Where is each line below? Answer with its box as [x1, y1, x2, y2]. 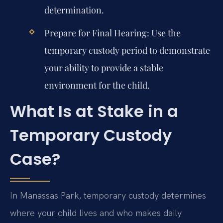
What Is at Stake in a [10, 100, 178, 123]
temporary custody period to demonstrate [44, 44, 210, 56]
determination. [44, 3, 104, 16]
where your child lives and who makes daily [10, 207, 182, 219]
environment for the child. [44, 79, 150, 91]
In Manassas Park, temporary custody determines [10, 190, 206, 202]
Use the [149, 26, 181, 39]
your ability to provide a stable [44, 61, 163, 74]
